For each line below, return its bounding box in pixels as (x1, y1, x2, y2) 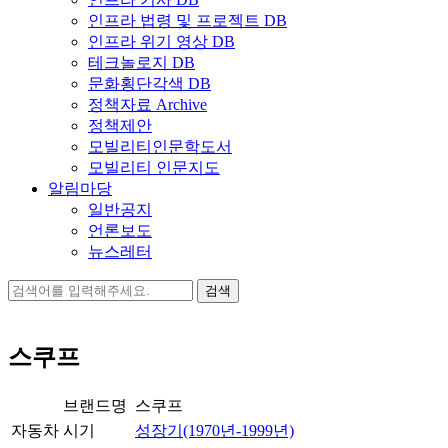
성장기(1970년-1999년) (135, 421, 294, 439)
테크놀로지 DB (88, 54, 195, 71)
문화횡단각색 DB (88, 75, 211, 92)
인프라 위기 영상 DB (88, 33, 235, 50)
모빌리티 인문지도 (88, 159, 220, 176)
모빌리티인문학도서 (88, 138, 232, 155)
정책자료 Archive (88, 96, 207, 113)
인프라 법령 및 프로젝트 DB (88, 12, 287, 29)
